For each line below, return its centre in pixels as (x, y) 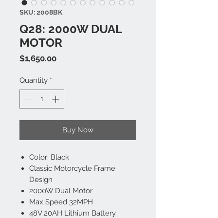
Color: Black (49, 157)
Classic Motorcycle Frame (72, 168)
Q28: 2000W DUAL (71, 29)
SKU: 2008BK (41, 12)
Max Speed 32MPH (61, 202)
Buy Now (78, 130)
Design (41, 179)
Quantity (34, 80)
